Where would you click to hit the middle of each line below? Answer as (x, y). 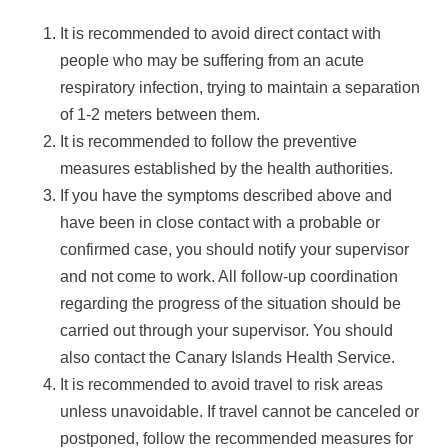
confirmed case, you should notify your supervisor (234, 249)
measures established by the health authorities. (226, 168)
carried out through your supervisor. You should (226, 330)
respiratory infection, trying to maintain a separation (240, 87)
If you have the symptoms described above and (226, 195)
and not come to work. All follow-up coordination (229, 276)
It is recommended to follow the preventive (208, 141)
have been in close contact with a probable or (220, 222)
